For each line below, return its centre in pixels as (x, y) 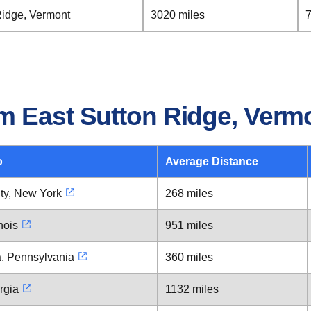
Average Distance (212, 161)
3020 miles (178, 15)
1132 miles (192, 289)
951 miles (189, 225)
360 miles (189, 257)
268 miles (189, 193)
